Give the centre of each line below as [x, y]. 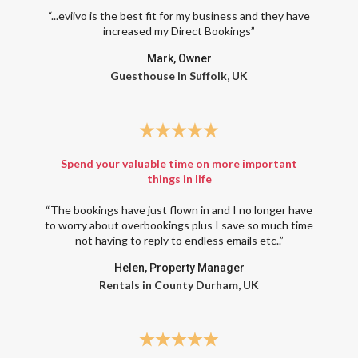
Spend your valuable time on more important [179, 163]
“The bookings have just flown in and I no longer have [179, 209]
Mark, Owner [179, 59]
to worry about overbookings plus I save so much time [179, 225]
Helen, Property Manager [179, 267]
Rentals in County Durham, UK [179, 284]
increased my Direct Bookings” [179, 31]
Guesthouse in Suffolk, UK [179, 76]
